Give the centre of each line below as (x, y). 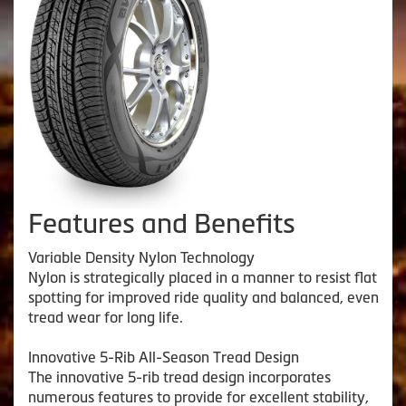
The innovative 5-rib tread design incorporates (179, 377)
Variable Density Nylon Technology (141, 258)
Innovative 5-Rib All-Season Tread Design (164, 358)
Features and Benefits (162, 224)
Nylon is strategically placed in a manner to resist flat (203, 278)
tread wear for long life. (106, 318)
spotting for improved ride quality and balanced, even (203, 298)
